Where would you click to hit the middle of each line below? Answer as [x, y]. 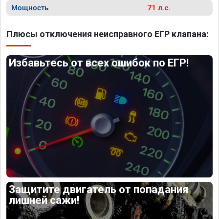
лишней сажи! [44, 200]
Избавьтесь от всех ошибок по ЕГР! [99, 63]
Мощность [30, 8]
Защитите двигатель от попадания [99, 189]
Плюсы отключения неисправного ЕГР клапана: [108, 34]
